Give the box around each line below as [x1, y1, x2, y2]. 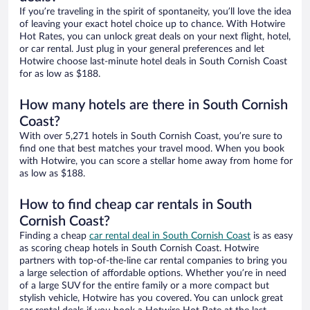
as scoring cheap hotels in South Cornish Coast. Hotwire [19, 244, 259, 254]
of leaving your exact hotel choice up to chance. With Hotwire [19, 19, 285, 30]
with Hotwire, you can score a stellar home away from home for [19, 156, 293, 167]
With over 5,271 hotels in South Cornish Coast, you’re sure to [19, 131, 282, 142]
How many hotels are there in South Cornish [19, 98, 288, 113]
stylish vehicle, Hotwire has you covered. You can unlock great [19, 293, 283, 304]
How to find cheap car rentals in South [19, 198, 252, 212]
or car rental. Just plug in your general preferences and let [19, 44, 264, 55]
